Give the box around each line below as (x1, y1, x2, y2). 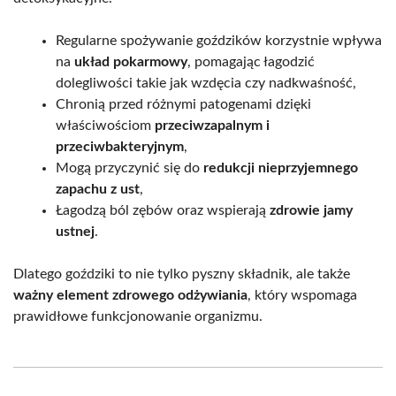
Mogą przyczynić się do (56, 160, 203, 175)
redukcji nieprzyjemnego (203, 160, 358, 175)
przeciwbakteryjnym (56, 139, 184, 154)
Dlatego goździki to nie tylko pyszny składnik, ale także (13, 266, 350, 281)
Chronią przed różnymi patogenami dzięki (56, 96, 311, 111)
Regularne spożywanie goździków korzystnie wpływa (56, 33, 382, 48)
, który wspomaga (247, 287, 357, 302)
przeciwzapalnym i (155, 118, 270, 133)
